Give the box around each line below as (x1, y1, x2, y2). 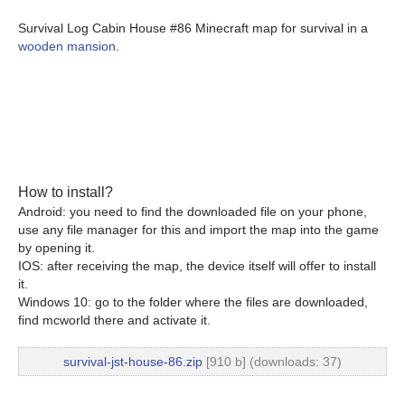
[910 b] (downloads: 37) (202, 354, 342, 369)
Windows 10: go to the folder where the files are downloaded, (18, 295, 368, 309)
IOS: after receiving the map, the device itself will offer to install (18, 259, 376, 273)
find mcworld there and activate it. (18, 313, 211, 327)
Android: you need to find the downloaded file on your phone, (18, 204, 367, 219)
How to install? (18, 184, 113, 200)
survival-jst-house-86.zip (63, 354, 202, 369)
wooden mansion (18, 39, 116, 53)
